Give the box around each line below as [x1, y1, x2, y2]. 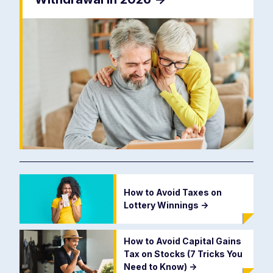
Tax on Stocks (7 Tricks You [123, 249, 243, 260]
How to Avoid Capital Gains [123, 236, 241, 247]
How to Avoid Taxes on [123, 187, 222, 198]
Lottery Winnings [123, 200, 200, 211]
